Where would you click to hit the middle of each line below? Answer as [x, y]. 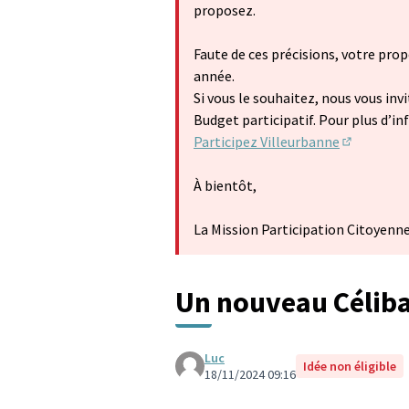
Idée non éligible [350, 366]
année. [214, 76]
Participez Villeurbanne [267, 142]
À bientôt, [266, 185]
